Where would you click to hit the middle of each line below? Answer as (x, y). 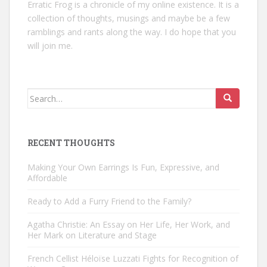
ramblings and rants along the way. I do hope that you (132, 32)
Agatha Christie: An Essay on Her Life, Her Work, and (129, 225)
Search (41, 95)
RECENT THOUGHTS (71, 143)
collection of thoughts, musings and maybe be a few (129, 18)
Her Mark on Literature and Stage (92, 235)
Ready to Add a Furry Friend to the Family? (109, 201)
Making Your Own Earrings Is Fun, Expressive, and (123, 167)
